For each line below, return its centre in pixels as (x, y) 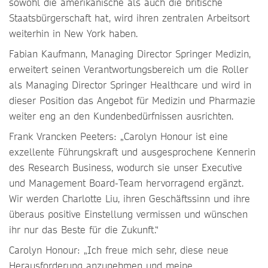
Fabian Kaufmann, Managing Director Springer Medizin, (130, 54)
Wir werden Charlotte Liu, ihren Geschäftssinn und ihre (130, 198)
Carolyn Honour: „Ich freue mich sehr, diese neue (119, 250)
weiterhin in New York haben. (73, 33)
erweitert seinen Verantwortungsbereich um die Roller (129, 69)
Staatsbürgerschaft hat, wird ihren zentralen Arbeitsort (129, 18)
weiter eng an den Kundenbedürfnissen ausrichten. (121, 116)
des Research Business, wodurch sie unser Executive (126, 167)
